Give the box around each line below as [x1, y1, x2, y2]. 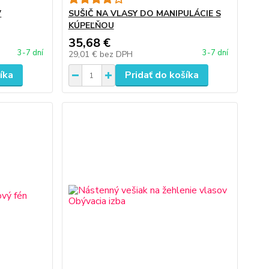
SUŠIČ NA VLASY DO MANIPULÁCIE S [68, 8, 221, 19]
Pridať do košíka [124, 68, 199, 82]
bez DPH [99, 49, 133, 60]
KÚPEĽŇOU [68, 20, 114, 31]
